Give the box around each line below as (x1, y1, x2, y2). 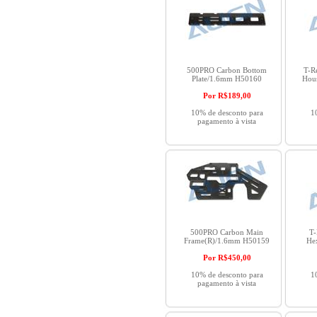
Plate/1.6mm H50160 (192, 74, 262, 83)
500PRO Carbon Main (190, 228, 263, 236)
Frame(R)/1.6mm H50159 (184, 236, 270, 245)
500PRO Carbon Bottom (187, 66, 267, 74)
